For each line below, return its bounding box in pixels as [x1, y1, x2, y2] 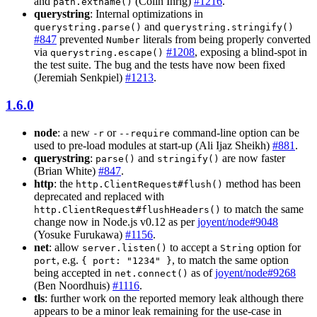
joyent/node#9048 [197, 215, 278, 228]
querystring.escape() [50, 47, 163, 59]
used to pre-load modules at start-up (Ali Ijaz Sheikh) [34, 139, 272, 151]
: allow [49, 241, 82, 253]
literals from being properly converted [140, 33, 311, 46]
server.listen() [82, 242, 167, 253]
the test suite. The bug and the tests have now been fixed [34, 59, 285, 71]
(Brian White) [34, 164, 98, 177]
